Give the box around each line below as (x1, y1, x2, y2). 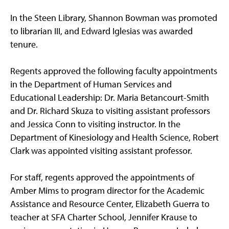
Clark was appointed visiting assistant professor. (10, 145, 192, 157)
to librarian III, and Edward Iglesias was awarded (10, 25, 193, 37)
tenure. (10, 38, 38, 51)
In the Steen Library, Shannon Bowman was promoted (10, 12, 217, 24)
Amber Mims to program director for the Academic (10, 185, 204, 197)
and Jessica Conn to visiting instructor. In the (10, 118, 180, 130)
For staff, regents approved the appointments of (10, 171, 194, 184)
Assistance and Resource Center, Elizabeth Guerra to (10, 198, 210, 210)
